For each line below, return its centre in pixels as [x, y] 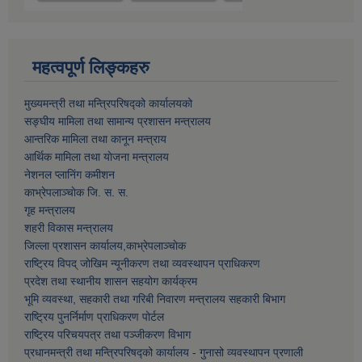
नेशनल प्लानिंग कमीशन [69, 175]
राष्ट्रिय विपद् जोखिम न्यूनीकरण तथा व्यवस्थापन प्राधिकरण [142, 264]
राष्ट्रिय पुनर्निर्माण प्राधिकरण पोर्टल [94, 317]
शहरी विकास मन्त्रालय [69, 228]
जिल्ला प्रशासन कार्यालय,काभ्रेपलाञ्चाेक [105, 246]
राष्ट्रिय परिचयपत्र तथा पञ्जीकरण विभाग [107, 335]
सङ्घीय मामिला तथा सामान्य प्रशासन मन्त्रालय [118, 122]
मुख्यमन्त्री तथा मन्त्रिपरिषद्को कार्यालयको [108, 104]
